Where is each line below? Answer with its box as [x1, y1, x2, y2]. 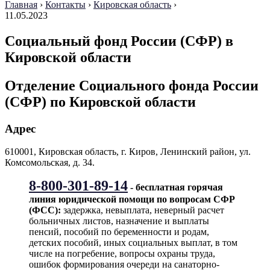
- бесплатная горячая [128, 182, 223, 193]
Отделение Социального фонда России [5, 77, 259, 93]
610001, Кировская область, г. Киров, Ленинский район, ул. [5, 146, 251, 157]
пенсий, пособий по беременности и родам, [29, 227, 209, 237]
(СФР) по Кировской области [5, 93, 196, 110]
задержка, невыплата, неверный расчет [61, 205, 224, 216]
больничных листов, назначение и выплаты [29, 216, 209, 227]
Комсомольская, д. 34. [5, 157, 95, 168]
